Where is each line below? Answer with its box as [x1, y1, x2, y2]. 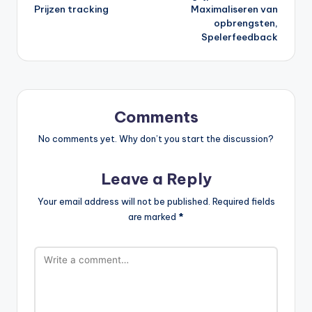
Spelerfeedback [201, 30, 278, 43]
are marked [128, 211, 178, 223]
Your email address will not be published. [37, 196, 210, 208]
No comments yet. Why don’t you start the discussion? [38, 133, 274, 145]
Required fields [212, 196, 275, 208]
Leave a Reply [100, 169, 212, 189]
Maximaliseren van [191, 2, 278, 15]
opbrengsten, [214, 16, 278, 29]
